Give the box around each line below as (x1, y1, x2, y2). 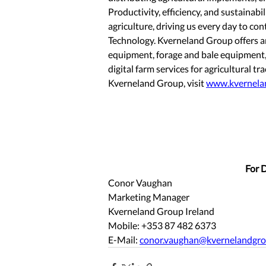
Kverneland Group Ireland (108, 205, 216, 217)
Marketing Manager (108, 191, 189, 203)
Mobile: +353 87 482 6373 (108, 220, 218, 232)
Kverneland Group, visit (108, 77, 206, 89)
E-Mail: (108, 234, 140, 246)
